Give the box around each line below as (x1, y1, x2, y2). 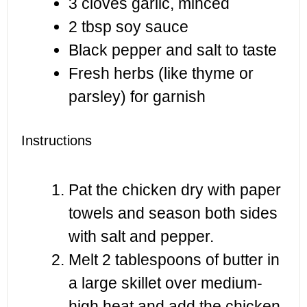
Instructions (21, 132, 92, 148)
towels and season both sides (69, 204, 278, 222)
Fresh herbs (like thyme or (69, 64, 254, 82)
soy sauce (112, 18, 188, 36)
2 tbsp (69, 18, 112, 36)
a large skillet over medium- (69, 273, 262, 292)
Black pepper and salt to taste (69, 41, 277, 59)
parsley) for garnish (69, 88, 206, 106)
